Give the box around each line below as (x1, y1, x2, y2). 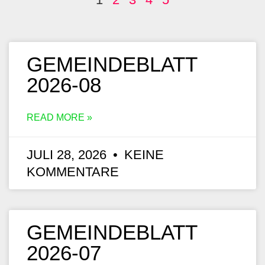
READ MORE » (27, 112, 92, 123)
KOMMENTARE (27, 164, 119, 180)
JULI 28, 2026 (27, 147, 110, 163)
